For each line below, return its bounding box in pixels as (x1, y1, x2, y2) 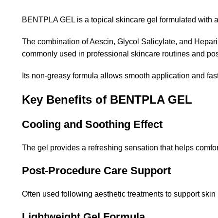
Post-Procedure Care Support (22, 164, 171, 177)
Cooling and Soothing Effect (22, 118, 163, 131)
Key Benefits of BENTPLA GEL (22, 93, 192, 107)
